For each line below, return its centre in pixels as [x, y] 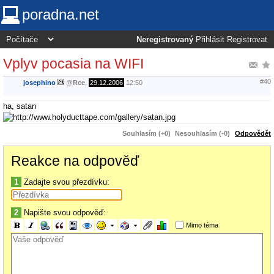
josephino [39, 83]
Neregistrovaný [165, 40]
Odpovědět [253, 133]
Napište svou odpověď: [64, 212]
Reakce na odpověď [75, 161]
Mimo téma [202, 225]
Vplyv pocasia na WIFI [73, 63]
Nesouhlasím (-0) [202, 133]
